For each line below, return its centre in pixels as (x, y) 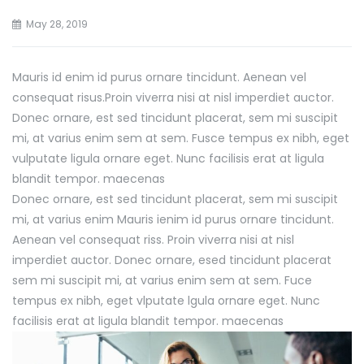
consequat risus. (58, 97)
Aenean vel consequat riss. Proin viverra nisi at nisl (153, 239)
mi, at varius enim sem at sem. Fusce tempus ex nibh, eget (181, 138)
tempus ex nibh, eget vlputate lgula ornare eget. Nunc (166, 300)
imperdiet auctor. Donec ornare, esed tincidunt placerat (172, 260)
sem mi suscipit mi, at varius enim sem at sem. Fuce (162, 280)
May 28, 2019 (57, 24)
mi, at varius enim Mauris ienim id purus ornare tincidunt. (173, 219)
